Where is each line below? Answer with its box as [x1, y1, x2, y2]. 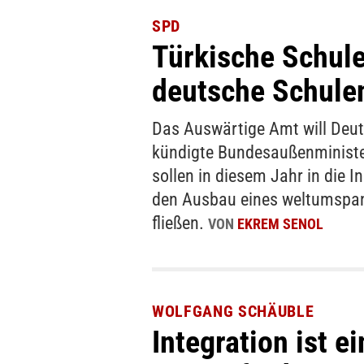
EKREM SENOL [237, 215, 323, 233]
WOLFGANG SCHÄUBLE [152, 301, 314, 321]
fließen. [152, 213, 208, 234]
